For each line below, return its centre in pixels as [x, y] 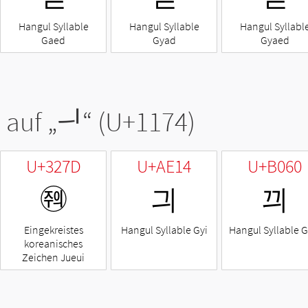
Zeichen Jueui [53, 257]
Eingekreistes [53, 230]
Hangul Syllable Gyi [164, 230]
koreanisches [53, 244]
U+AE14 [164, 166]
